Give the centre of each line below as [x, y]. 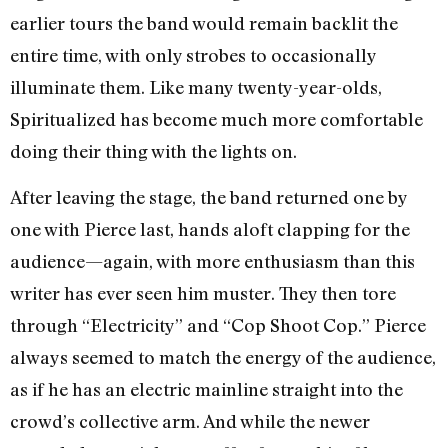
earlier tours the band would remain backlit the [204, 23]
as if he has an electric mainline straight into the [206, 389]
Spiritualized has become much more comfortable [216, 119]
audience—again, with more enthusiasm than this [212, 261]
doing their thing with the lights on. [153, 151]
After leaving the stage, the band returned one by [208, 197]
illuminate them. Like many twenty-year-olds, [196, 87]
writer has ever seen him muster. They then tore [203, 293]
